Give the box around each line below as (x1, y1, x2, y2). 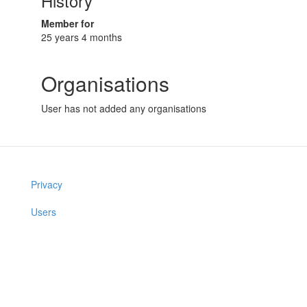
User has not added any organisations (41, 101, 206, 115)
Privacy (31, 177, 62, 191)
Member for (41, 16, 94, 30)
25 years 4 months (41, 30, 122, 44)
